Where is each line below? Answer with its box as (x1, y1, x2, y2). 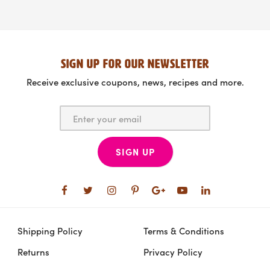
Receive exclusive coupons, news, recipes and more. (26, 75, 244, 88)
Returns (17, 245, 49, 258)
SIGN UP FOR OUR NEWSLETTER (61, 57, 209, 71)
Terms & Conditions (143, 224, 224, 237)
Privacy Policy (143, 245, 202, 258)
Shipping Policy (17, 224, 83, 237)
